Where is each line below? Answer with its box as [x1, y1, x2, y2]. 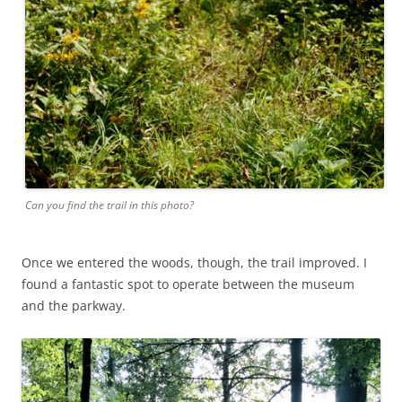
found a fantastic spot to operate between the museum [22, 275, 354, 293]
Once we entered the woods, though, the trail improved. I [22, 254, 367, 272]
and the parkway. [22, 297, 126, 315]
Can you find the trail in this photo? [25, 197, 194, 214]
